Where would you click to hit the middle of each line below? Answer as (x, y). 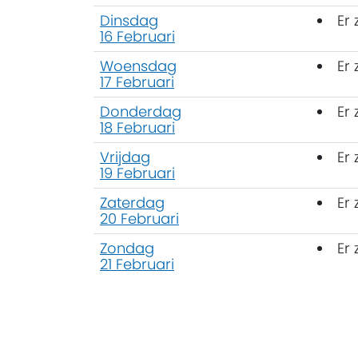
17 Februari (137, 82)
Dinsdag (129, 20)
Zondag (127, 248)
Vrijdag (125, 157)
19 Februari (137, 173)
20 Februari (139, 218)
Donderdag (141, 111)
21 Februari (137, 264)
